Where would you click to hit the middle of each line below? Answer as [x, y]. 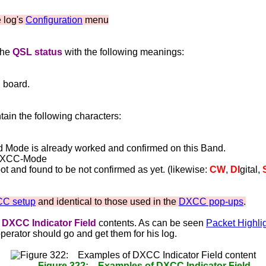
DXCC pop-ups [211, 202]
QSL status [37, 52]
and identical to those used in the [107, 202]
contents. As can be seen [151, 223]
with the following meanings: [123, 52]
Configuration [54, 20]
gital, [251, 170]
